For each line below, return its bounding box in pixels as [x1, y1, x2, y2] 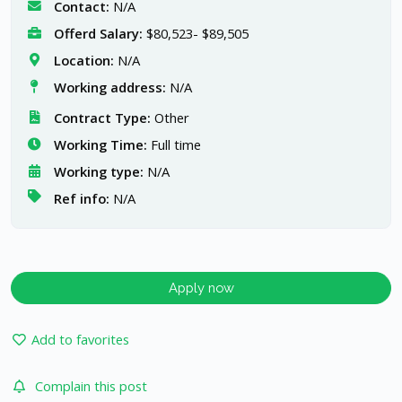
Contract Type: [53, 109, 151, 127]
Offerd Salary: [53, 24, 143, 43]
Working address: [53, 78, 166, 97]
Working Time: [53, 135, 147, 154]
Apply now [168, 280, 234, 296]
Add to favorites [31, 330, 129, 349]
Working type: [53, 162, 144, 181]
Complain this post [34, 377, 147, 396]
